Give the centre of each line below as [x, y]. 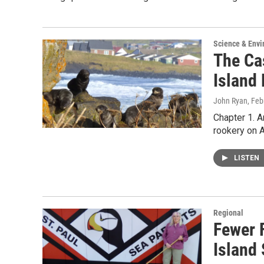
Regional [228, 213]
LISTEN [247, 158]
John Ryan [230, 101]
